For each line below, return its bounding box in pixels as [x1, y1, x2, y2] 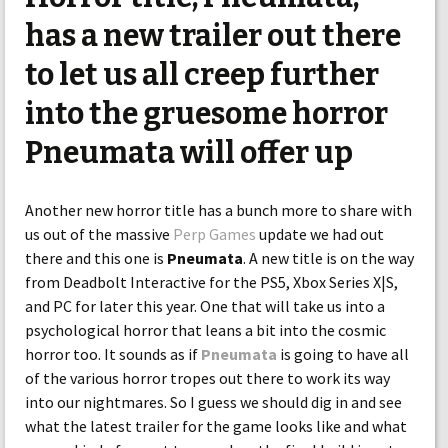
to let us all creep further [25, 57, 379, 93]
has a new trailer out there [25, 18, 401, 54]
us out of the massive [25, 224, 173, 244]
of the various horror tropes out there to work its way [25, 368, 390, 388]
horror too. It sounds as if [25, 344, 201, 364]
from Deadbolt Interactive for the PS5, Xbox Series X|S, [25, 272, 398, 292]
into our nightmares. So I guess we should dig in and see [25, 392, 402, 412]
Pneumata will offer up [25, 135, 353, 171]
